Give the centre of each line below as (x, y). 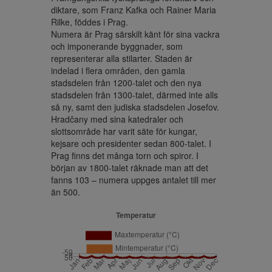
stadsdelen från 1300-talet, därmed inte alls (134, 95)
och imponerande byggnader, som (117, 46)
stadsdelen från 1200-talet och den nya (126, 83)
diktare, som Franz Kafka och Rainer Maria (134, 10)
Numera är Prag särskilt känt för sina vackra (135, 34)
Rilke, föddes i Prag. (90, 22)
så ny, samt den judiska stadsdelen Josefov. (135, 107)
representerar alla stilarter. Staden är (122, 58)
